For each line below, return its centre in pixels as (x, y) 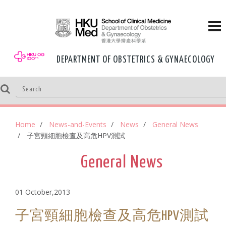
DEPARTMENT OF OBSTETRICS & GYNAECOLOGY (136, 60)
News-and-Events (78, 124)
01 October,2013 (43, 192)
